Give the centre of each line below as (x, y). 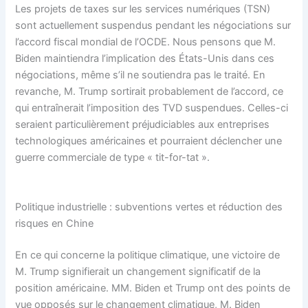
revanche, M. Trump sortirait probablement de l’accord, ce (150, 92)
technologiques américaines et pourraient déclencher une (149, 141)
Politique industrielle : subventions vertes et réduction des (149, 207)
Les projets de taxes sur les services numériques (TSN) (143, 9)
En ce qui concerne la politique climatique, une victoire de (148, 255)
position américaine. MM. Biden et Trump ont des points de (153, 288)
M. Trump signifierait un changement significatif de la (138, 271)
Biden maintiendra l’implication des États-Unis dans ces (145, 59)
